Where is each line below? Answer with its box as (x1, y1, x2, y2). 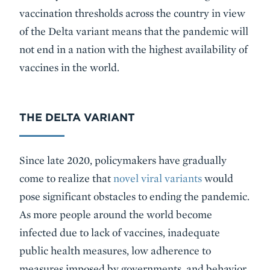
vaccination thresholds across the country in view (19, 7, 245, 19)
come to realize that (19, 172, 113, 184)
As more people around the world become (19, 208, 212, 221)
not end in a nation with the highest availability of (19, 43, 248, 55)
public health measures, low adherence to (19, 244, 211, 257)
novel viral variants (113, 172, 202, 184)
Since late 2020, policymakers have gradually (19, 154, 227, 166)
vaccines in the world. (19, 61, 119, 74)
